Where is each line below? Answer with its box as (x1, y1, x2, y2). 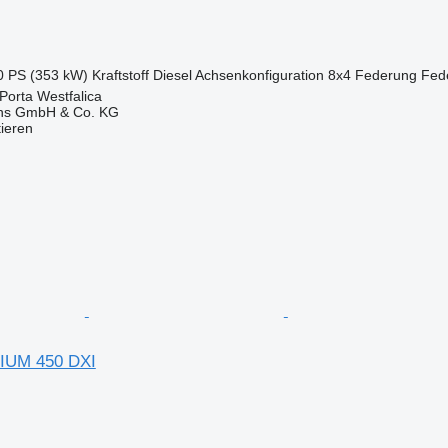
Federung (354, 66, 417, 83)
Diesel (152, 66, 192, 83)
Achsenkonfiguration (194, 66, 324, 83)
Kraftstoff (91, 66, 149, 83)
